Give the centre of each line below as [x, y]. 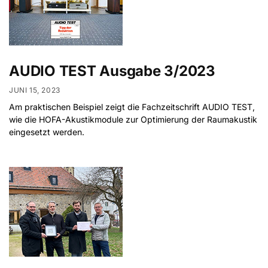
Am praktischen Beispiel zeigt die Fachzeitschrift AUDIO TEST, [132, 107]
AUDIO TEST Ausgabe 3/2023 [112, 71]
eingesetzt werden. [47, 132]
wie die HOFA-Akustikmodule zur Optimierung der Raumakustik [133, 120]
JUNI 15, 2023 [35, 90]
